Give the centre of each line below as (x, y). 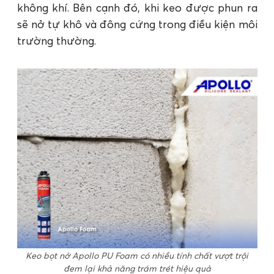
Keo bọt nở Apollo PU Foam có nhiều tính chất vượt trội (137, 256)
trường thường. (58, 40)
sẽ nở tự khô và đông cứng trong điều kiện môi (137, 24)
